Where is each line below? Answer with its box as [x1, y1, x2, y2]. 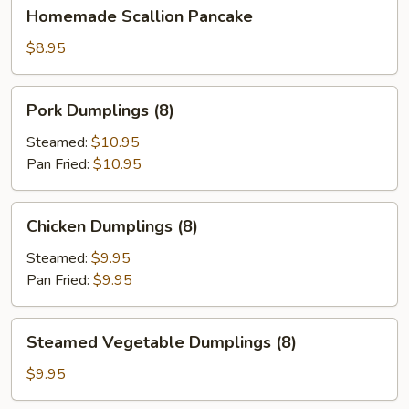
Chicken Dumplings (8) [26, 215, 198, 237]
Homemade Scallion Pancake [26, 5, 253, 27]
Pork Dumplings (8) [26, 100, 174, 121]
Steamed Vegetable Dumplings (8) [26, 331, 297, 353]
